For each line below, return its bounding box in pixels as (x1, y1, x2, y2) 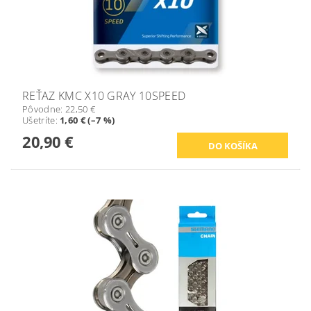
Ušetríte (22, 114, 56, 127)
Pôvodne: (22, 103, 65, 116)
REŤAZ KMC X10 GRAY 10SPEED (22, 88, 186, 104)
